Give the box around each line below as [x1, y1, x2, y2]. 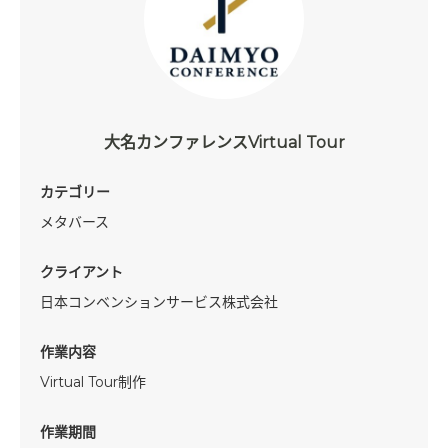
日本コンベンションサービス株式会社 [40, 292, 278, 311]
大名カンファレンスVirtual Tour [103, 132, 345, 152]
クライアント [40, 262, 123, 281]
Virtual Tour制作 [40, 372, 146, 391]
